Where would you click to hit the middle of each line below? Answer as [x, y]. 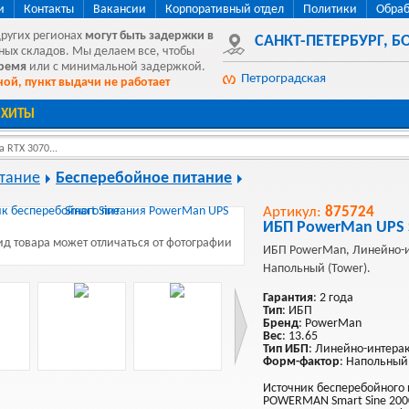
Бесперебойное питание [144, 178]
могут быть [115, 36]
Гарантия [288, 298]
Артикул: [294, 212]
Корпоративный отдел [225, 10]
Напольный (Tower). [317, 269]
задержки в [181, 36]
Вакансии [120, 10]
